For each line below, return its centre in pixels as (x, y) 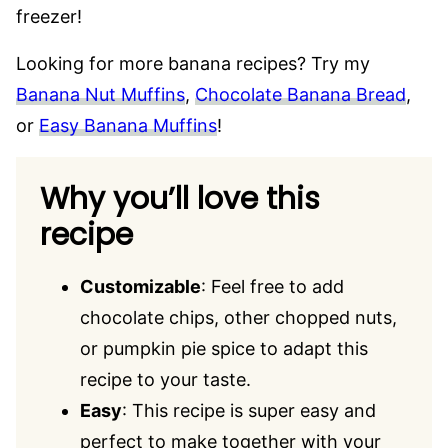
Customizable (140, 286)
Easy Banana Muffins (128, 125)
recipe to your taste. (165, 379)
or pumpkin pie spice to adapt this (224, 348)
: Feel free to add (272, 286)
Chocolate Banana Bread (300, 94)
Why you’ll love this (180, 199)
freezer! (49, 16)
